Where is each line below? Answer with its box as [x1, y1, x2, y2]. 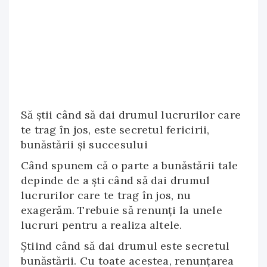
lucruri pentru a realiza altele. [21, 218, 182, 232]
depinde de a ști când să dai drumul [21, 173, 210, 187]
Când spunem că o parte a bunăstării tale [21, 159, 238, 172]
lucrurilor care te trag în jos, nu [21, 188, 191, 202]
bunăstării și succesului [21, 138, 148, 151]
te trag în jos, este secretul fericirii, [21, 123, 210, 136]
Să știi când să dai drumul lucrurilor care [21, 108, 241, 122]
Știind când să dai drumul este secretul [21, 239, 230, 253]
